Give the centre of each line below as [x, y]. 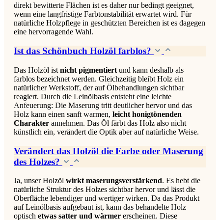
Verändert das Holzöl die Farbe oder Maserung [109, 151]
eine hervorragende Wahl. [54, 32]
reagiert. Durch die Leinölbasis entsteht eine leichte [93, 96]
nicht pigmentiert [88, 70]
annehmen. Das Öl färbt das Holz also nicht [118, 123]
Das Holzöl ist [37, 70]
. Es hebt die [181, 181]
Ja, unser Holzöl [40, 181]
